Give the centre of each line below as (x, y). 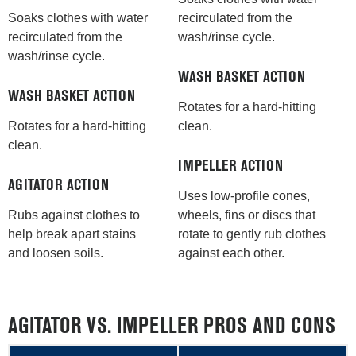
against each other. (231, 253)
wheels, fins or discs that (246, 215)
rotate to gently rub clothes (252, 234)
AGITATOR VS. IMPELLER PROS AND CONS (172, 327)
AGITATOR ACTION (58, 186)
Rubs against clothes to (74, 215)
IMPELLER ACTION (230, 167)
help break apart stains (72, 234)
